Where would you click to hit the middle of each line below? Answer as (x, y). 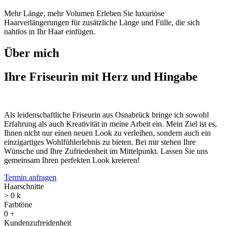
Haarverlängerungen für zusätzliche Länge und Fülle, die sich (102, 22)
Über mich (32, 53)
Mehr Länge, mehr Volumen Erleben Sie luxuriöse (84, 13)
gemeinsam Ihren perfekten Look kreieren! (72, 160)
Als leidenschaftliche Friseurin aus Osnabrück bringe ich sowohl (106, 115)
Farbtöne (18, 205)
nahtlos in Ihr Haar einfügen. (50, 31)
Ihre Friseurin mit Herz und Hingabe (101, 76)
